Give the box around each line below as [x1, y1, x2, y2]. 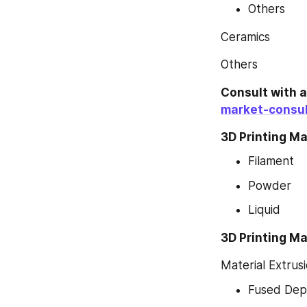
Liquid [248, 203, 280, 217]
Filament [248, 154, 294, 168]
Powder [248, 178, 291, 193]
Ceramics [221, 29, 270, 44]
